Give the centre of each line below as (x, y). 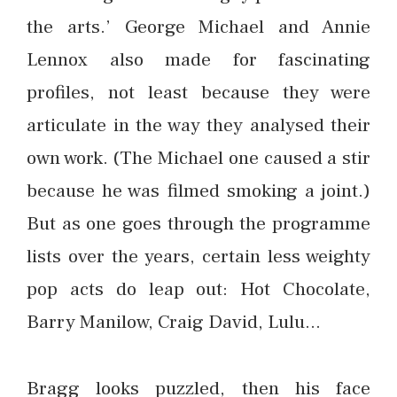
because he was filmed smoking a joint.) (198, 190)
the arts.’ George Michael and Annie (198, 26)
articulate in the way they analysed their (198, 125)
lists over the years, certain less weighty (198, 256)
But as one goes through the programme (198, 223)
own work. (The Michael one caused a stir (198, 157)
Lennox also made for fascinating (198, 59)
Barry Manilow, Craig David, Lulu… (174, 321)
